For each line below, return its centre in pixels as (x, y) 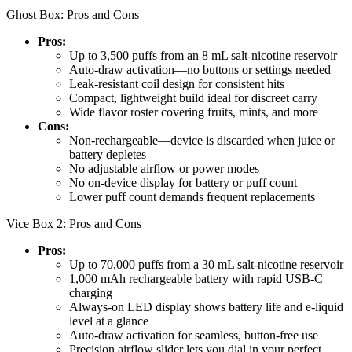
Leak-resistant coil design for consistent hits (177, 84)
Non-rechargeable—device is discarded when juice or (202, 141)
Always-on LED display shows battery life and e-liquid (206, 307)
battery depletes (108, 155)
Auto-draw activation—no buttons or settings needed (200, 70)
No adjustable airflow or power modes (164, 169)
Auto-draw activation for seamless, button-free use (194, 335)
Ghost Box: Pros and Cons (73, 15)
